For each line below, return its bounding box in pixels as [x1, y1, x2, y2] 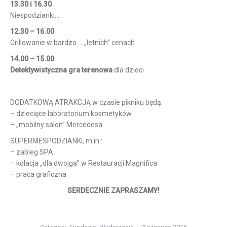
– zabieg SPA [10, 148, 53, 156]
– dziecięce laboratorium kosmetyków [10, 109, 132, 118]
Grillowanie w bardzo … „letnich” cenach [10, 39, 135, 47]
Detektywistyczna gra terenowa [10, 66, 112, 74]
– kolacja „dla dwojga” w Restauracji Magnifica [10, 159, 157, 167]
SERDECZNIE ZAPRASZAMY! [67, 186, 160, 195]
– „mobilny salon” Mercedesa [10, 121, 102, 129]
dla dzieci [112, 66, 144, 74]
